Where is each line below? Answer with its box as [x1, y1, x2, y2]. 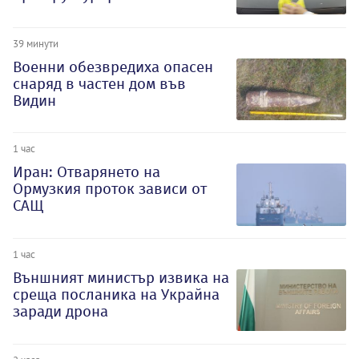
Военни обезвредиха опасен [13, 57, 213, 76]
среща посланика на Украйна [13, 285, 220, 305]
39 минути [13, 36, 58, 50]
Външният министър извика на [13, 268, 229, 288]
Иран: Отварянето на [13, 163, 160, 182]
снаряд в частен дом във [13, 74, 186, 93]
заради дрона [13, 302, 108, 321]
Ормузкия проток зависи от [13, 179, 207, 199]
